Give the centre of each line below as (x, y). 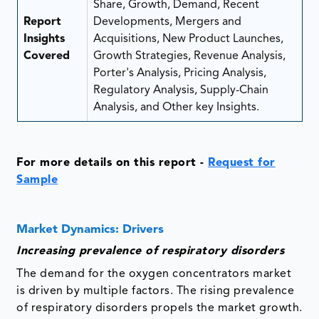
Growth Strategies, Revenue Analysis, (189, 57)
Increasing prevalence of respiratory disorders (151, 252)
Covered (46, 57)
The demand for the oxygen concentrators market (154, 274)
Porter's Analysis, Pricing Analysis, (179, 74)
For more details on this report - (113, 163)
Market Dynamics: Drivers (90, 230)
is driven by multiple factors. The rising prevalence (156, 292)
